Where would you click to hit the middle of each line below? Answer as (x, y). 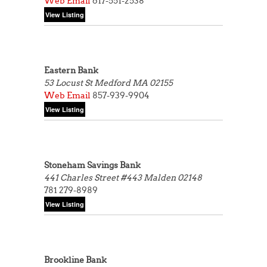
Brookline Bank (75, 260)
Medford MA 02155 (133, 83)
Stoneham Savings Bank (92, 165)
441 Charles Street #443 (94, 178)
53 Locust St (69, 83)
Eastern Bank (71, 70)
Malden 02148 (173, 178)
